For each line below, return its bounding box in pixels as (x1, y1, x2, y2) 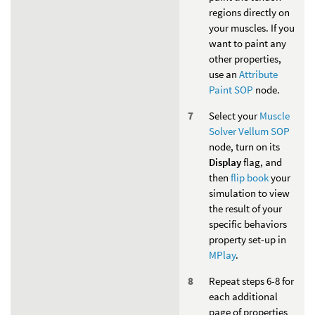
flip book (231, 170, 269, 184)
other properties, (209, 51, 281, 65)
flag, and (241, 155, 282, 169)
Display (209, 155, 241, 169)
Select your (209, 108, 259, 122)
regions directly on (209, 5, 290, 19)
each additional (209, 289, 278, 303)
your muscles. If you (209, 20, 295, 34)
